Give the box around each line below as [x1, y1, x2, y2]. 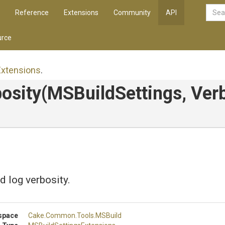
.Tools [75, 211, 94, 219]
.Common [44, 211, 75, 219]
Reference [15, 9, 49, 17]
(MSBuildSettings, [41, 83, 191, 104]
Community [114, 9, 151, 17]
